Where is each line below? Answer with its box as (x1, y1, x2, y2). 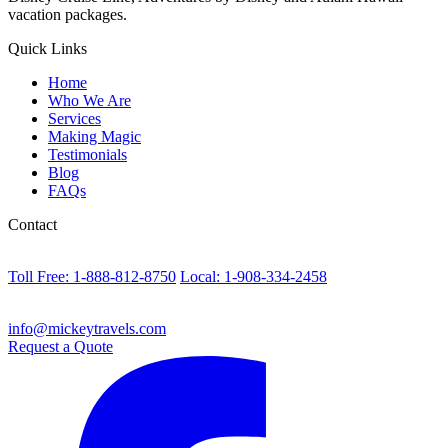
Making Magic (48, 127, 141, 145)
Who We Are (48, 91, 131, 109)
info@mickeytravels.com (8, 319, 166, 337)
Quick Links (8, 39, 87, 57)
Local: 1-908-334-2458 (180, 267, 327, 285)
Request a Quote (8, 337, 113, 355)
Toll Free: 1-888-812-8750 (8, 267, 176, 285)
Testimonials (48, 145, 127, 163)
